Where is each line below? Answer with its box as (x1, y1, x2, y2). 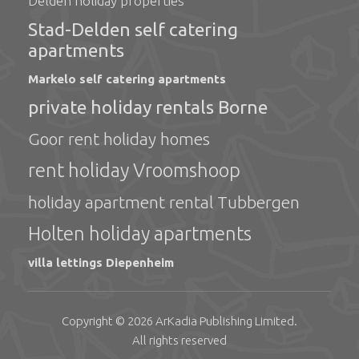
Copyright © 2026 (62, 314, 155, 328)
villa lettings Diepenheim (28, 256, 174, 269)
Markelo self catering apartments (28, 72, 226, 86)
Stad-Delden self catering (28, 19, 238, 39)
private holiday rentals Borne (28, 97, 268, 117)
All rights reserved (132, 333, 227, 347)
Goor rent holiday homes (28, 129, 210, 148)
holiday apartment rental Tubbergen (28, 192, 300, 212)
